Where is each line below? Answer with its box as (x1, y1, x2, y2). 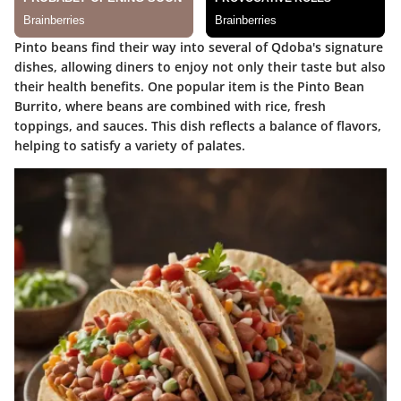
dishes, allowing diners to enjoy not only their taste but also (14, 58, 386, 76)
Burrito (14, 98, 58, 115)
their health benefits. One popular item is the (14, 78, 297, 96)
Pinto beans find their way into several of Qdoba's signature (14, 38, 383, 56)
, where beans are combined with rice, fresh (58, 98, 326, 115)
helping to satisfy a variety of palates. (14, 137, 245, 155)
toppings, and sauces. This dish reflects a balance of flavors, (14, 117, 381, 135)
